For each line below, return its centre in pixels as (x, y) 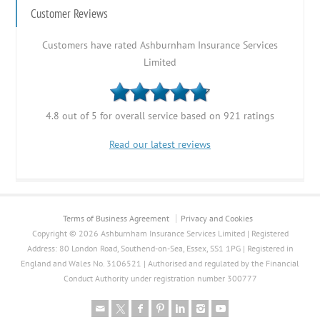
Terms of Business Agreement (116, 218)
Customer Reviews (70, 13)
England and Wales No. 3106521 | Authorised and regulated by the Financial (160, 263)
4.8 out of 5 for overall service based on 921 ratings (160, 115)
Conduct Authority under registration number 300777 (160, 278)
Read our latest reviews (160, 144)
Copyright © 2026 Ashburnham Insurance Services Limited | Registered (160, 233)
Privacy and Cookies (217, 218)
